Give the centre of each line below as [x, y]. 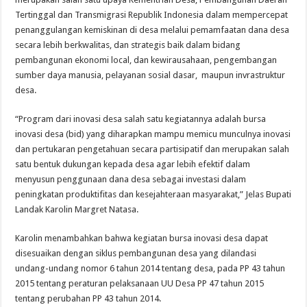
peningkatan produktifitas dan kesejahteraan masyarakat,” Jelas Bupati [153, 195]
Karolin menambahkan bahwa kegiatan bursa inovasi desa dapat [142, 238]
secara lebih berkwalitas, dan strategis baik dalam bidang [128, 45]
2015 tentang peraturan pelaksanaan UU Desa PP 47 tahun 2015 [140, 284]
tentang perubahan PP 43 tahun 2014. [88, 299]
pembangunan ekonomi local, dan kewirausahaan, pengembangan [146, 60]
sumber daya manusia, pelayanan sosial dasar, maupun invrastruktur [150, 75]
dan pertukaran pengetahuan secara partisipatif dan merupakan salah [152, 149]
